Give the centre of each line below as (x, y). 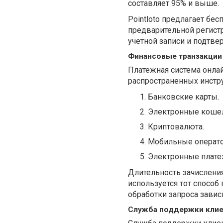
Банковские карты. (183, 97)
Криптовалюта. (176, 126)
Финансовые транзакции (175, 56)
